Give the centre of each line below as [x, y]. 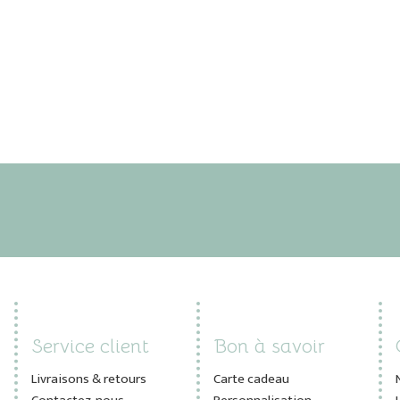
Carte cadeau [251, 379]
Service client [91, 346]
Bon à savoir [269, 346]
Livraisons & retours [89, 379]
